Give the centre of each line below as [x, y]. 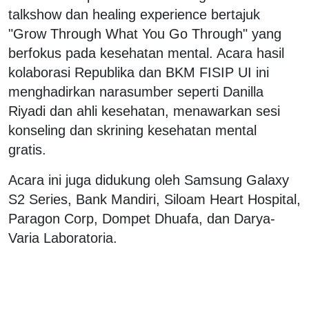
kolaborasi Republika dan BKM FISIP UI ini [139, 73]
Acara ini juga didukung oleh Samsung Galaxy [149, 180]
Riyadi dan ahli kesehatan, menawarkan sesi [144, 111]
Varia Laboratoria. [63, 238]
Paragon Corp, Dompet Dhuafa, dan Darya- [142, 219]
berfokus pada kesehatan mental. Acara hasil [146, 53]
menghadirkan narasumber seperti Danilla [136, 92]
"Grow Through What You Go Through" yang [145, 34]
